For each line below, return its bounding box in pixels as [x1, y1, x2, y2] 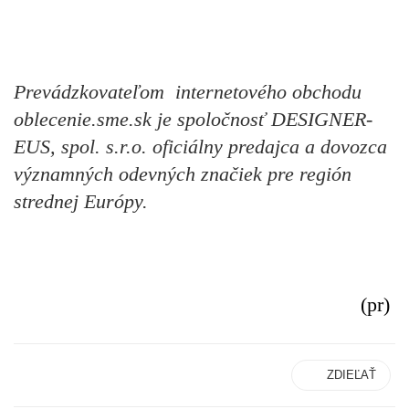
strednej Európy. [14, 190, 153, 214]
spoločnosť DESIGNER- [172, 108, 372, 131]
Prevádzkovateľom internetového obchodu [14, 80, 362, 104]
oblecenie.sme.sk [14, 108, 152, 131]
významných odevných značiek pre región [14, 163, 351, 186]
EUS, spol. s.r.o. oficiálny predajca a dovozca [14, 135, 387, 159]
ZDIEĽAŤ [327, 367, 376, 382]
